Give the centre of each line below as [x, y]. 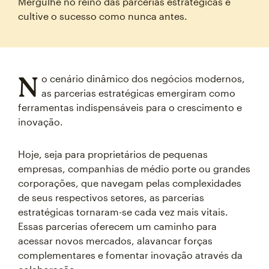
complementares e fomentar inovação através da [130, 255]
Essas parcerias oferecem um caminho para [117, 226]
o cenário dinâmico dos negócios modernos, [143, 78]
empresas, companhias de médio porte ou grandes [134, 168]
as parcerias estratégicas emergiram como [138, 93]
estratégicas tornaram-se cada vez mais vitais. [123, 212]
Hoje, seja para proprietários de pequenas [113, 154]
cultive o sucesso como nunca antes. [103, 16]
